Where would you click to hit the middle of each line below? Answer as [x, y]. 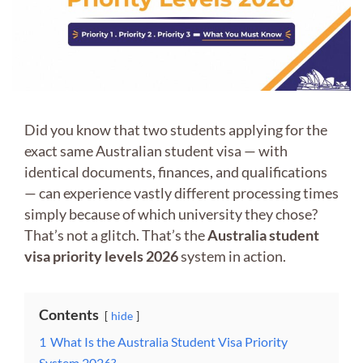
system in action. [232, 256]
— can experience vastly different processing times [181, 193]
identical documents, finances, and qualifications [176, 172]
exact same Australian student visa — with [156, 151]
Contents [69, 315]
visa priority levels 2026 [101, 256]
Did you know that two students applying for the [176, 130]
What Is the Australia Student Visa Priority [169, 342]
